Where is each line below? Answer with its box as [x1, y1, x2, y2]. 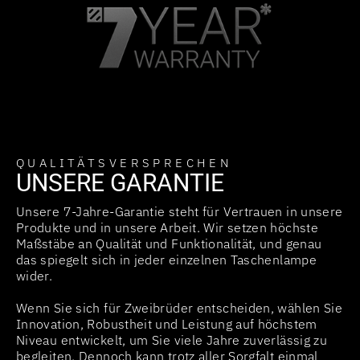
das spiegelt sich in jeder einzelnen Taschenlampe [16, 251, 317, 268]
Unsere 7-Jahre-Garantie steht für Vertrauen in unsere [16, 202, 343, 219]
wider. [16, 267, 53, 284]
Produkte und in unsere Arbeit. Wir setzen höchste [16, 219, 319, 235]
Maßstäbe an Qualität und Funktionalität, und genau [16, 235, 322, 252]
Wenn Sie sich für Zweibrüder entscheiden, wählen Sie [16, 299, 343, 316]
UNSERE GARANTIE [16, 168, 224, 197]
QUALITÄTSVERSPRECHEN [16, 154, 233, 170]
